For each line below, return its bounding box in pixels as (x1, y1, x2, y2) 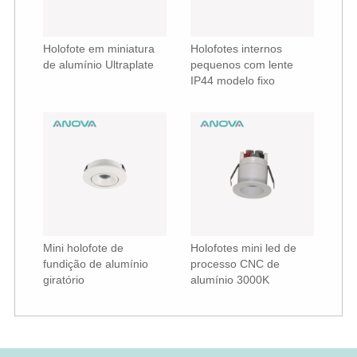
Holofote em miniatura (42, 42, 155, 55)
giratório (42, 273, 84, 287)
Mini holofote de (42, 241, 124, 255)
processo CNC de (190, 257, 280, 271)
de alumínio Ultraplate (42, 58, 154, 71)
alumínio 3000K (190, 273, 269, 287)
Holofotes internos (190, 42, 282, 55)
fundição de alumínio (42, 257, 148, 271)
